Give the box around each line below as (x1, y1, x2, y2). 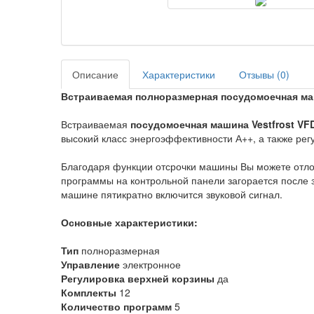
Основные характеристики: (61, 214, 198, 229)
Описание (72, 67, 118, 81)
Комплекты (61, 285, 116, 299)
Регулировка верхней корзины (61, 271, 214, 285)
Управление (61, 257, 120, 271)
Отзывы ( (239, 67, 280, 81)
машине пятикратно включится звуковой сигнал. (61, 186, 282, 201)
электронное (120, 257, 181, 271)
